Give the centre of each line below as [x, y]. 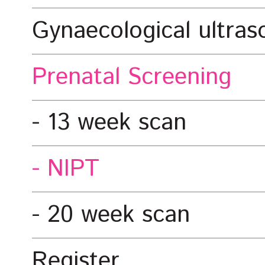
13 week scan [117, 123]
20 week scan [119, 215]
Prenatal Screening [132, 77]
